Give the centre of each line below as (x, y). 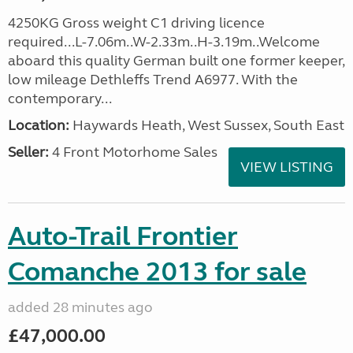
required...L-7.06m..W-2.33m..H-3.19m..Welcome (164, 42)
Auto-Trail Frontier (123, 236)
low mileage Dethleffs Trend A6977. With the (153, 80)
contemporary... (60, 98)
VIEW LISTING (287, 167)
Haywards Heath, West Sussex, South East (207, 125)
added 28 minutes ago (80, 307)
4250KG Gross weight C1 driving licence (136, 23)
